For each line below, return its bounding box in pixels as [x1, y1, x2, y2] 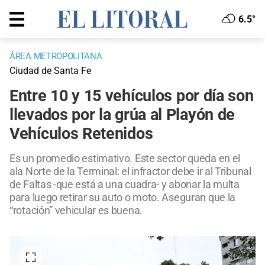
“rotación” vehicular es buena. [9, 204, 143, 217]
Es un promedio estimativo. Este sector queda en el [9, 152, 241, 165]
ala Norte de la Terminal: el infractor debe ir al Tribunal [9, 165, 251, 178]
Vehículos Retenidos [9, 124, 153, 144]
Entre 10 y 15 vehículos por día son [9, 86, 254, 106]
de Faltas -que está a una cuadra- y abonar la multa [9, 178, 240, 191]
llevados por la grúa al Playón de [9, 105, 235, 125]
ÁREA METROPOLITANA [9, 51, 102, 62]
